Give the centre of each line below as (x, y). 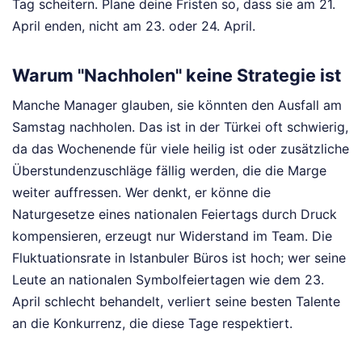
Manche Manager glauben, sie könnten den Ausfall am (177, 105)
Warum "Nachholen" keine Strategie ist (177, 75)
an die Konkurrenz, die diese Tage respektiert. (152, 324)
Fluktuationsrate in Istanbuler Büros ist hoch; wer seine (179, 258)
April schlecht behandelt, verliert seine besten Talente (176, 302)
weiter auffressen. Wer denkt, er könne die (141, 193)
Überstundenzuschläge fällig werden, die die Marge (169, 171)
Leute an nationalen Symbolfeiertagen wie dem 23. (168, 280)
